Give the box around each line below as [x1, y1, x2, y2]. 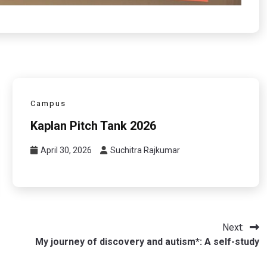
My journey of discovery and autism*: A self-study [35, 235, 259, 247]
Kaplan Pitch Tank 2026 [30, 118, 156, 133]
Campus [30, 98, 66, 108]
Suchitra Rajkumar [110, 145, 180, 155]
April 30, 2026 [40, 145, 92, 155]
